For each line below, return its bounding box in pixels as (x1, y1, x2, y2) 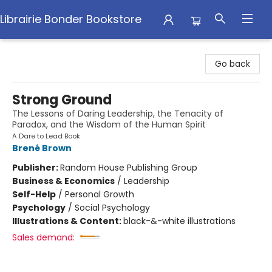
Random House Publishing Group (60, 161, 197, 174)
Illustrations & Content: (12, 215, 123, 227)
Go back (215, 58, 250, 70)
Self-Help (12, 188, 56, 200)
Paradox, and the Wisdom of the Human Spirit (12, 118, 206, 131)
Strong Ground (12, 90, 112, 109)
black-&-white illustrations (123, 215, 236, 227)
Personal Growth (65, 188, 134, 200)
